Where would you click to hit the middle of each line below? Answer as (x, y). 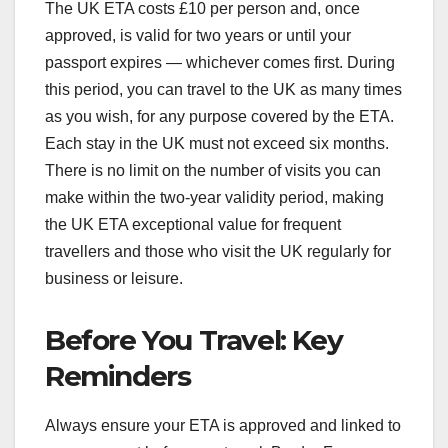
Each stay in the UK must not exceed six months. (217, 144)
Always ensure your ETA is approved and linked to (223, 426)
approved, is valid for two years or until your (198, 36)
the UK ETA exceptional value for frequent (193, 225)
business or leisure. (114, 279)
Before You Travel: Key (194, 340)
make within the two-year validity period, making (214, 198)
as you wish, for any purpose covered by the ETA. (219, 117)
